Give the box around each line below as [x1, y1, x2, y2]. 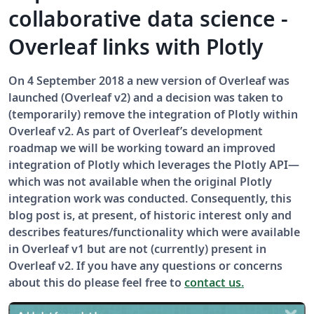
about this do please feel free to [8, 274, 184, 290]
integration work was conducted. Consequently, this [8, 190, 292, 206]
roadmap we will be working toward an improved [8, 139, 275, 156]
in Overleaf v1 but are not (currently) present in [8, 240, 266, 257]
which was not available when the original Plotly [8, 173, 272, 189]
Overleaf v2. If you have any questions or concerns [8, 257, 282, 273]
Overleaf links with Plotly [8, 32, 263, 61]
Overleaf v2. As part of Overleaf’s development [8, 123, 263, 139]
